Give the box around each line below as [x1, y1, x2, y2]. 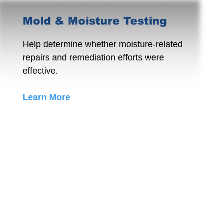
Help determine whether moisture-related [23, 39, 183, 49]
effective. [23, 66, 58, 76]
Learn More [23, 92, 70, 102]
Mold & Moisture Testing [23, 15, 167, 27]
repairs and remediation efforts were [23, 53, 164, 62]
